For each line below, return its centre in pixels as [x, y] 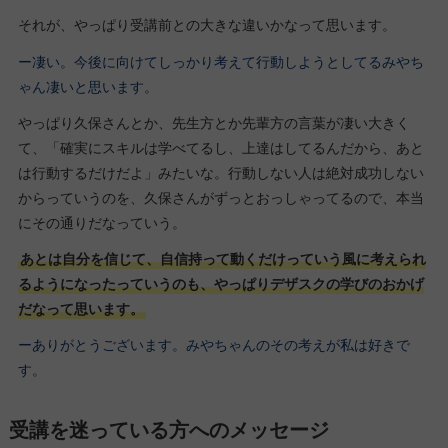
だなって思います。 [80, 309]
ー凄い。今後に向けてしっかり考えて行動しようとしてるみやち [220, 61]
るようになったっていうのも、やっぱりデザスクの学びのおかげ [220, 284]
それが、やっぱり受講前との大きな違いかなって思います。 [206, 25]
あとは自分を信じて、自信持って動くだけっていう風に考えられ [222, 259]
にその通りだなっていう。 [101, 222]
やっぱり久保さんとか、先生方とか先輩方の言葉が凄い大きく [213, 122]
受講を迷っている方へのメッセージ [168, 429]
